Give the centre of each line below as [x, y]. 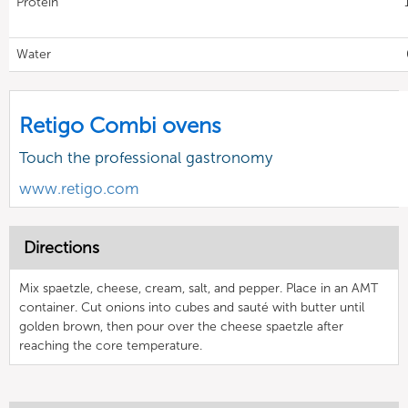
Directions [61, 248]
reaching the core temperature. [111, 346]
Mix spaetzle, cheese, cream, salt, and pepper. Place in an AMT [199, 288]
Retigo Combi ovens [120, 125]
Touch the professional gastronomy [146, 158]
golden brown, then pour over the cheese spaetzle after [181, 326]
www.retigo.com [79, 189]
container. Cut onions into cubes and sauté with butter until [192, 307]
